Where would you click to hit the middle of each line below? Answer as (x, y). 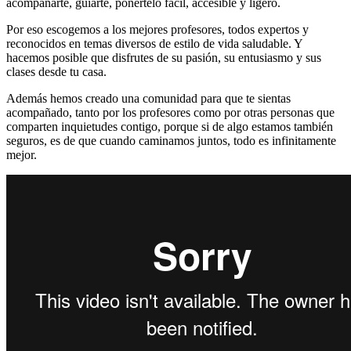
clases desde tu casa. (56, 71)
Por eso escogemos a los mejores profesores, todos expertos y (157, 29)
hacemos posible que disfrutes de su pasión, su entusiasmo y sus (164, 57)
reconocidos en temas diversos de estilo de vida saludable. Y (154, 43)
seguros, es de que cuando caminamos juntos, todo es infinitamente (171, 140)
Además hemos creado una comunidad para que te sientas (148, 98)
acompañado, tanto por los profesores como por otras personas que (170, 112)
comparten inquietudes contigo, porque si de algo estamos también (170, 126)
